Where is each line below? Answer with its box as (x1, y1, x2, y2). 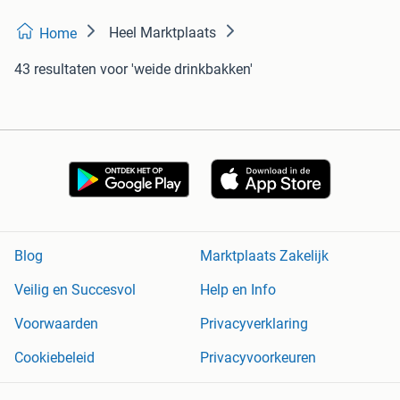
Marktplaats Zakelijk (200, 247, 329, 265)
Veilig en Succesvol (14, 281, 136, 299)
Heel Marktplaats (109, 23, 216, 41)
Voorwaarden (14, 315, 98, 333)
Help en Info (200, 281, 276, 299)
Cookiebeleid (14, 349, 95, 367)
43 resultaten (14, 60, 96, 78)
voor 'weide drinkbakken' (100, 60, 253, 78)
